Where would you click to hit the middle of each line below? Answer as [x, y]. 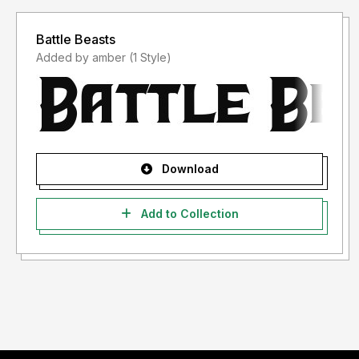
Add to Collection [188, 214]
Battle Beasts [76, 40]
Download [188, 169]
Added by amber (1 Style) [150, 58]
